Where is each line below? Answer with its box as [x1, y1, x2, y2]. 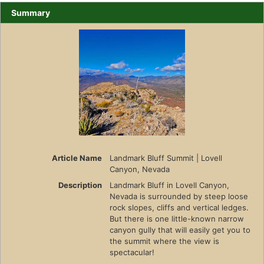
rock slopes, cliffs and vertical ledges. [109, 202, 249, 212]
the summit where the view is [109, 236, 219, 246]
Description [58, 180, 102, 190]
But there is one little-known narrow [109, 213, 244, 223]
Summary [11, 7, 50, 18]
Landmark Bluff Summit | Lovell [109, 153, 222, 163]
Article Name [51, 153, 102, 163]
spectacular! [109, 247, 154, 257]
